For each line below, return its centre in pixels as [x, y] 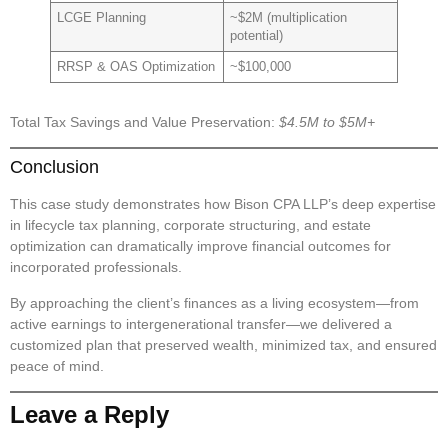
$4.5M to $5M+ [327, 121]
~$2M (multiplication [289, 17]
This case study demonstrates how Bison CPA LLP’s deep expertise [223, 204]
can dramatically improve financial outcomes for [238, 246]
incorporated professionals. [96, 267]
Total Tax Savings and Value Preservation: [142, 121]
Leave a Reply [89, 414]
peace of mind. [57, 365]
